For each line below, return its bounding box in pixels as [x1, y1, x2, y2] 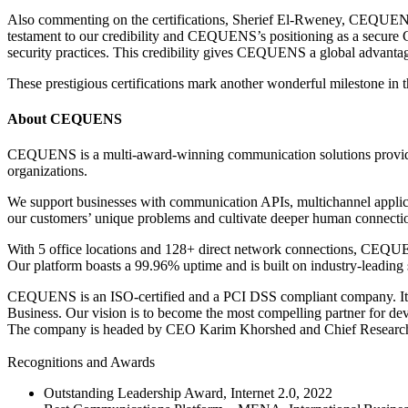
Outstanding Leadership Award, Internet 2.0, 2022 [44, 385, 332, 402]
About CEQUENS [7, 111, 122, 127]
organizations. [7, 163, 87, 179]
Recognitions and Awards [7, 354, 155, 371]
